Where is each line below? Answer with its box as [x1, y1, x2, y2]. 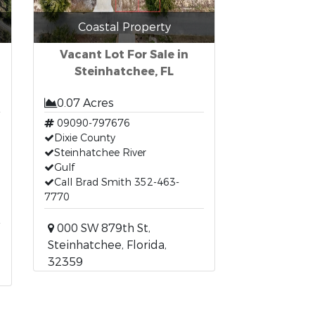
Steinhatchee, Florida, [48, 238, 167, 252]
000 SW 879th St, [54, 221, 151, 236]
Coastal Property [77, 20, 171, 34]
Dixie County [54, 131, 116, 145]
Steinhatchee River [54, 146, 147, 160]
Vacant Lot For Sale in [60, 47, 189, 62]
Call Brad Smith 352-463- [54, 176, 180, 189]
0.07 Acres [57, 96, 115, 110]
